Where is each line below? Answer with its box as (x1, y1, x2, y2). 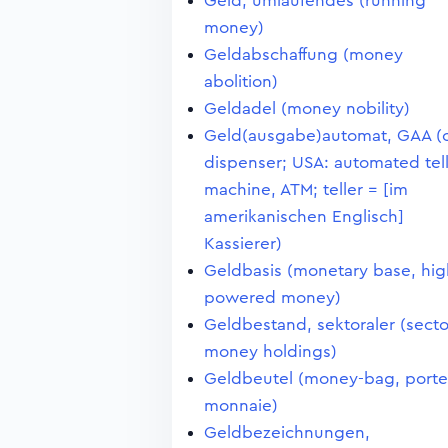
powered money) (204, 289, 341, 306)
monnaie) (204, 397, 278, 414)
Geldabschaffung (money (204, 46, 403, 63)
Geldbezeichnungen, (204, 424, 370, 441)
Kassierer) (204, 235, 282, 252)
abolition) (204, 73, 278, 90)
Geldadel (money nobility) (204, 100, 410, 117)
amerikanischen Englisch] (204, 208, 404, 225)
